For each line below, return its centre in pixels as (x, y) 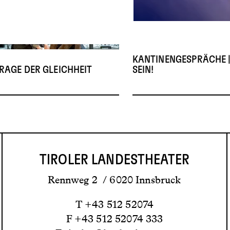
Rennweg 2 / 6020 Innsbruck (114, 180)
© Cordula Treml (175, 28)
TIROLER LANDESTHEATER (114, 160)
